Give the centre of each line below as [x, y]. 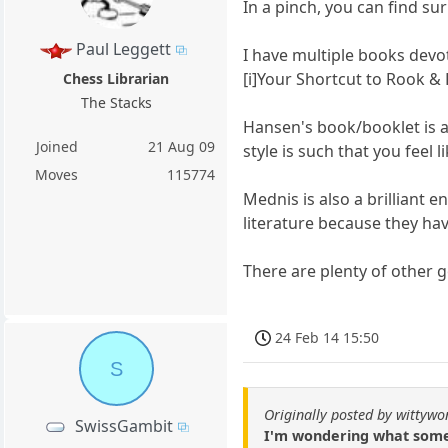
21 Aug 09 [182, 147]
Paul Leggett [124, 49]
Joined [56, 147]
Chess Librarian [116, 79]
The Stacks [116, 103]
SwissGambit [123, 425]
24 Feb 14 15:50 [327, 338]
